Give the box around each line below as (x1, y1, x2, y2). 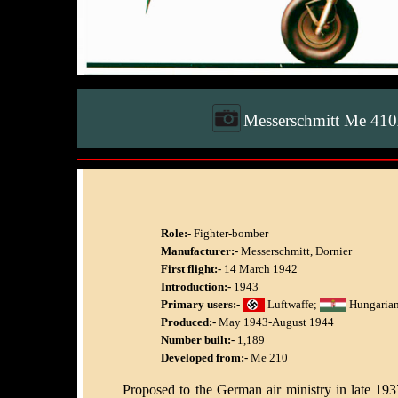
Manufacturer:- (161, 243, 238, 258)
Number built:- (161, 332, 235, 346)
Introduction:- (161, 279, 231, 293)
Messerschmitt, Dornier (238, 243, 352, 258)
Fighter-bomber (191, 226, 268, 240)
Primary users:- (161, 297, 240, 311)
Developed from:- (161, 350, 248, 364)
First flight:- (161, 261, 221, 275)
